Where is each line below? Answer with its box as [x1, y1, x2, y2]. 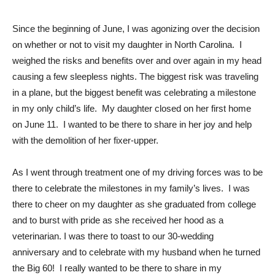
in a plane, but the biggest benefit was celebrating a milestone [12, 87, 256, 98]
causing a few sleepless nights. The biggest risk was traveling [12, 71, 258, 82]
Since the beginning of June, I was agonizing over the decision [12, 23, 260, 34]
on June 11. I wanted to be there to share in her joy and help [12, 118, 252, 130]
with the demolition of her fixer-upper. [12, 134, 161, 145]
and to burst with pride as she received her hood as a [12, 214, 223, 225]
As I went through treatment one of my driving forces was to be [12, 166, 263, 177]
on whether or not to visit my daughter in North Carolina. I [12, 39, 242, 50]
